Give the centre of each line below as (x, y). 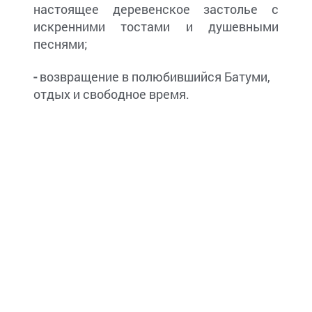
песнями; (61, 44)
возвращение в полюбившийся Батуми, (155, 77)
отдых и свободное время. (111, 94)
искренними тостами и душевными (156, 27)
